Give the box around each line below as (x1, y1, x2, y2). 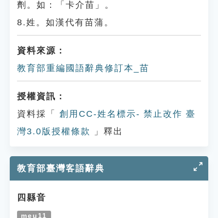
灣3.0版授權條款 (17, 127, 91, 136)
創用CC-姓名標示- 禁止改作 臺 (56, 109, 196, 119)
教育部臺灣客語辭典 (17, 163, 105, 173)
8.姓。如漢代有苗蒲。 (17, 18, 114, 27)
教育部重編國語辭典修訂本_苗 (17, 63, 149, 73)
